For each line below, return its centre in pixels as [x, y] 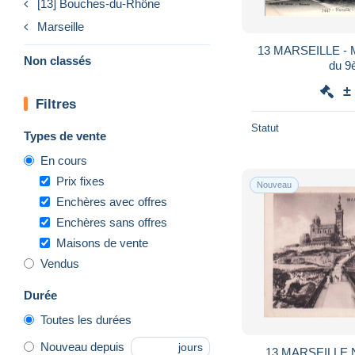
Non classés [57, 60]
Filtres [56, 104]
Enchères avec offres [112, 201]
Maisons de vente [102, 242]
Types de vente [65, 136]
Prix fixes [80, 181]
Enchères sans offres [112, 222]
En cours [64, 160]
